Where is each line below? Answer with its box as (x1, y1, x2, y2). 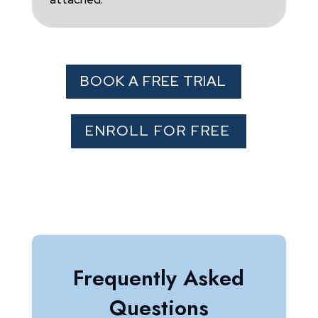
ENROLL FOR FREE (85, 121, 231, 141)
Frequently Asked (73, 263, 245, 294)
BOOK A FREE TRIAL (79, 72, 226, 91)
